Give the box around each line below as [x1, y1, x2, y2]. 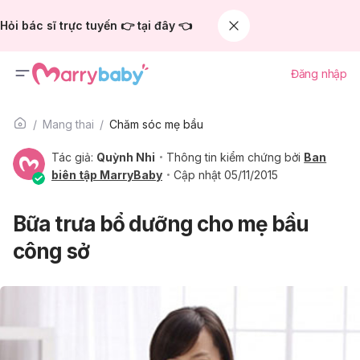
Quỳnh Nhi [96, 150, 155, 164]
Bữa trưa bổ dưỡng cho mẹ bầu [13, 211, 309, 236]
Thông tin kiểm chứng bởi [166, 150, 305, 164]
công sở [13, 239, 89, 264]
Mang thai [43, 117, 94, 131]
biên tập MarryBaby [51, 168, 162, 182]
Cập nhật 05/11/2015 [174, 168, 279, 182]
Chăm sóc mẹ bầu [109, 117, 203, 131]
